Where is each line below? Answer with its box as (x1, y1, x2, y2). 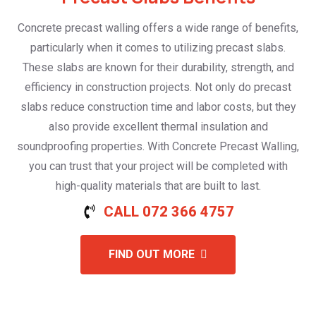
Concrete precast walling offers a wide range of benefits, (18, 20, 298, 35)
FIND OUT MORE (109, 247, 195, 261)
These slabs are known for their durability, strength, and (22, 60, 294, 74)
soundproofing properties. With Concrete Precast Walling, (17, 139, 299, 153)
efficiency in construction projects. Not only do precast (25, 80, 291, 94)
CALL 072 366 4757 (103, 202, 234, 220)
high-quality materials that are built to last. (55, 178, 261, 193)
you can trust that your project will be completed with (28, 159, 288, 173)
